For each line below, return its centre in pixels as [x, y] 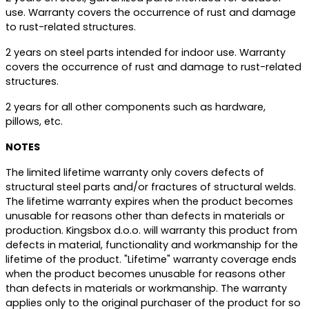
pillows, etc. [34, 121]
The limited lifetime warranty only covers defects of [135, 172]
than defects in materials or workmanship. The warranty [146, 288]
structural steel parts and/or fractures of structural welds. [151, 187]
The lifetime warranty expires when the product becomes [149, 201]
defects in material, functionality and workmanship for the [152, 245]
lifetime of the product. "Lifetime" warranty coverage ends [151, 259]
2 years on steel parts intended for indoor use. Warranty [146, 52]
